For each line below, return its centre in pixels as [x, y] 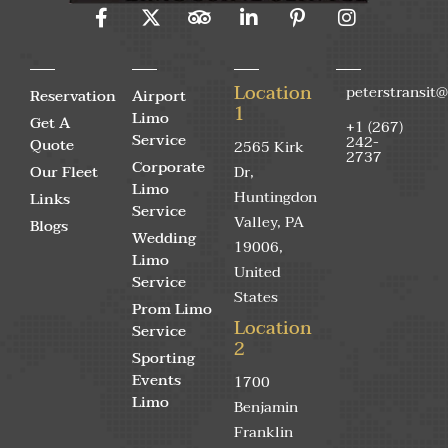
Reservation [73, 96]
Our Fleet [64, 172]
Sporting [163, 358]
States [256, 297]
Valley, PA [269, 222]
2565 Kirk [269, 147]
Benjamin [266, 407]
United [257, 272]
